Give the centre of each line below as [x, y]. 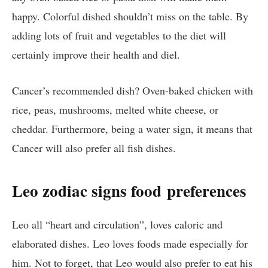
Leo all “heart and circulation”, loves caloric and [117, 225]
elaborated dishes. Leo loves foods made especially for [130, 244]
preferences [207, 191]
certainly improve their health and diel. [98, 54]
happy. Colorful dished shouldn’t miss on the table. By [130, 16]
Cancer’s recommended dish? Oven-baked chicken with [133, 90]
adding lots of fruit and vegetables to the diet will [119, 35]
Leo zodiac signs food [89, 191]
